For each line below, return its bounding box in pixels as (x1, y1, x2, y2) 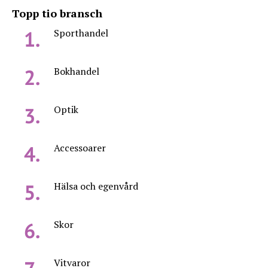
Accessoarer (54, 141, 106, 154)
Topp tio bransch (12, 6, 102, 20)
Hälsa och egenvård (54, 179, 138, 193)
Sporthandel (54, 26, 108, 39)
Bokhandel (54, 65, 99, 78)
